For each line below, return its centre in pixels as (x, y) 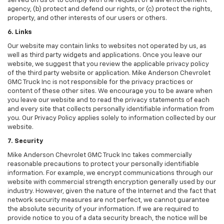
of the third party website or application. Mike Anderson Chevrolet (109, 73)
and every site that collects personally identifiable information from (111, 109)
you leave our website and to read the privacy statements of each (108, 100)
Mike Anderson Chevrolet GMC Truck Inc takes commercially (100, 155)
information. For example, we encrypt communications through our (110, 173)
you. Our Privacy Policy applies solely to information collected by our (112, 118)
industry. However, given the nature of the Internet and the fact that (112, 191)
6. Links (20, 32)
